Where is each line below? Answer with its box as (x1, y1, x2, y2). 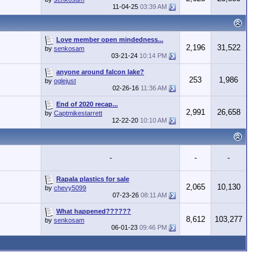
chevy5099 (54, 184, 86, 191)
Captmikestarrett (54, 109, 102, 117)
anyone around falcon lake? (56, 68, 144, 75)
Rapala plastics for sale (56, 175, 129, 182)
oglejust (54, 77, 76, 84)
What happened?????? (56, 207, 131, 215)
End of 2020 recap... (56, 100, 118, 108)
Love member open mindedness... (56, 35, 163, 43)
